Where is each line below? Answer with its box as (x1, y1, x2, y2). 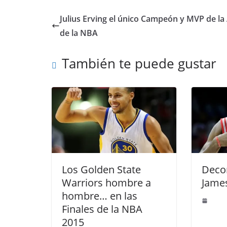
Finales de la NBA (62, 202, 142, 216)
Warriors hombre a (62, 175, 151, 190)
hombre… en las (62, 188, 137, 203)
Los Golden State (62, 162, 141, 176)
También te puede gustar (62, 54, 216, 73)
